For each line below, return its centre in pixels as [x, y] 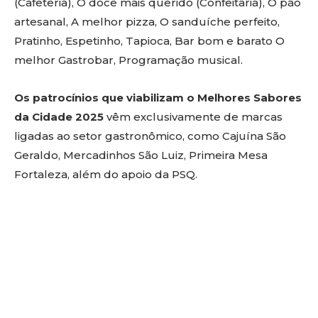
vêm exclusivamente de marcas [194, 117]
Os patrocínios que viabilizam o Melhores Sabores [158, 98]
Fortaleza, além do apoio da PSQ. [106, 175]
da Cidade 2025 [60, 117]
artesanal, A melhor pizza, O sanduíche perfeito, [147, 22]
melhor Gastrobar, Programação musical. [128, 60]
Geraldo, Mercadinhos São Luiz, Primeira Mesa [141, 155]
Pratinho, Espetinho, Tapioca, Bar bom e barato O [149, 41]
